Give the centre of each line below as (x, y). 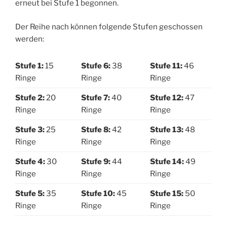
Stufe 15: (166, 194)
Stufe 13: (166, 130)
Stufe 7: (95, 98)
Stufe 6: (96, 66)
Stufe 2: (30, 98)
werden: (30, 39)
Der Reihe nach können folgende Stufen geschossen (109, 27)
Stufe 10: (98, 194)
